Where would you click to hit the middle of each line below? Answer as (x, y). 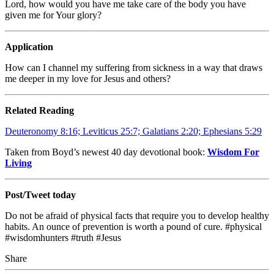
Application (29, 46)
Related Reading (39, 110)
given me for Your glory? (53, 15)
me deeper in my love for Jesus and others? (88, 78)
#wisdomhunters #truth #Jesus (63, 237)
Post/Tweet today (40, 194)
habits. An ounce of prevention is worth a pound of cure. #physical (133, 226)
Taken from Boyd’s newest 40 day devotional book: (106, 152)
